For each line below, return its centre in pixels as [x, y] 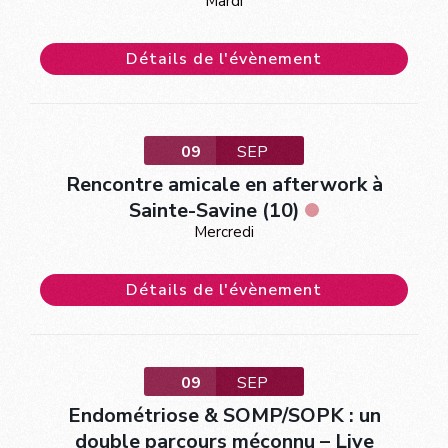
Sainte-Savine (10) [214, 210]
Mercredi [224, 231]
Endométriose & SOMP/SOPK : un [224, 415]
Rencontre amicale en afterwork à [224, 184]
